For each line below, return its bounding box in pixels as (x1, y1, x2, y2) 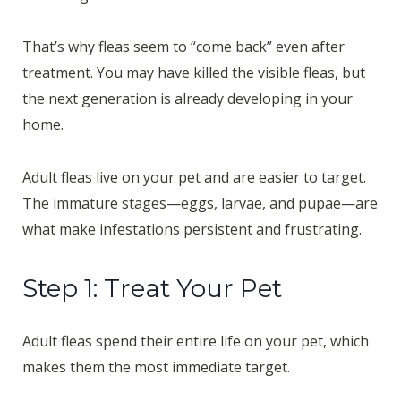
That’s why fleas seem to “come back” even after (22, 37, 345, 57)
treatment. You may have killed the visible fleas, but (22, 63, 365, 83)
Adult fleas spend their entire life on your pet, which (22, 330, 369, 351)
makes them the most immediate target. (22, 356, 290, 377)
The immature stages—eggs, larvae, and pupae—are (22, 193, 378, 214)
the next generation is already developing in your (22, 89, 353, 109)
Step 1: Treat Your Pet (22, 272, 282, 303)
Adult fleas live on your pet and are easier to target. (22, 167, 366, 188)
